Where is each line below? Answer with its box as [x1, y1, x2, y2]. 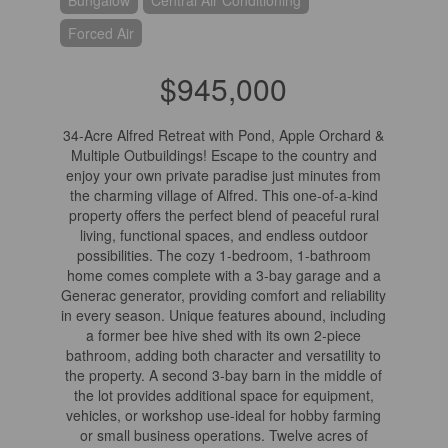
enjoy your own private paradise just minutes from [66, 165, 382, 185]
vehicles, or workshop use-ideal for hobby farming [66, 405, 382, 425]
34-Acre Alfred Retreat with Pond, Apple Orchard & [63, 125, 385, 145]
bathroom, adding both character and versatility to [66, 345, 382, 365]
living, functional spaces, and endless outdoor [79, 225, 368, 245]
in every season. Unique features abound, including [61, 305, 387, 325]
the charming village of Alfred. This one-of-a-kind [69, 185, 378, 205]
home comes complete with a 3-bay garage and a [66, 265, 381, 285]
